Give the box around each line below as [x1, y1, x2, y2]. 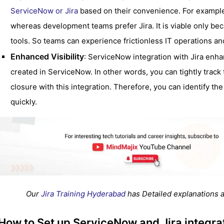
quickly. [10, 97, 37, 107]
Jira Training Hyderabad [41, 189, 125, 199]
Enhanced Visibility [10, 51, 84, 62]
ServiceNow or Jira [10, 6, 78, 16]
